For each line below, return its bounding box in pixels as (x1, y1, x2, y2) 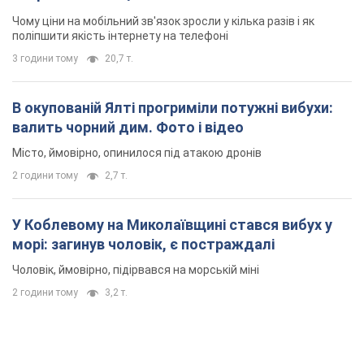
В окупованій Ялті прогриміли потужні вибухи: (12, 99, 333, 117)
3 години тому (12, 53, 78, 65)
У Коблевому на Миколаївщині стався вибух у (12, 216, 332, 234)
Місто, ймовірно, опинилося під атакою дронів (12, 146, 262, 160)
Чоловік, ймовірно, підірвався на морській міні (12, 263, 259, 277)
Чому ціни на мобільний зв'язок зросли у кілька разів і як (12, 15, 314, 28)
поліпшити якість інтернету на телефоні (12, 29, 228, 43)
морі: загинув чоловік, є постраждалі (12, 236, 275, 253)
